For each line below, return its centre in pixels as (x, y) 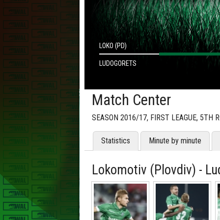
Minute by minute (175, 141)
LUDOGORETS (118, 63)
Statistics (116, 141)
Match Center (131, 100)
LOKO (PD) (113, 46)
